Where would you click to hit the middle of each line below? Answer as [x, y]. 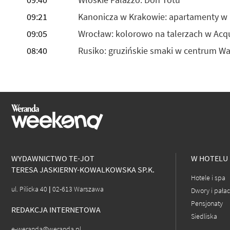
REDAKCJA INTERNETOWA [56, 209]
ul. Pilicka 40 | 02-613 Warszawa [57, 189]
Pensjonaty [207, 204]
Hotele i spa [208, 178]
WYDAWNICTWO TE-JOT [53, 158]
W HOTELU [209, 158]
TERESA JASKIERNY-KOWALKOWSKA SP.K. [83, 169]
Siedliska [204, 217]
